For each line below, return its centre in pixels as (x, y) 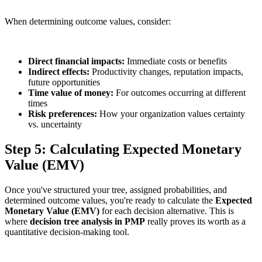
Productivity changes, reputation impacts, (168, 72)
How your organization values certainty (171, 114)
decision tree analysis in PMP (87, 222)
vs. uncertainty (55, 125)
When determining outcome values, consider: (88, 22)
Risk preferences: (63, 114)
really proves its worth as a (195, 222)
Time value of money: (71, 93)
